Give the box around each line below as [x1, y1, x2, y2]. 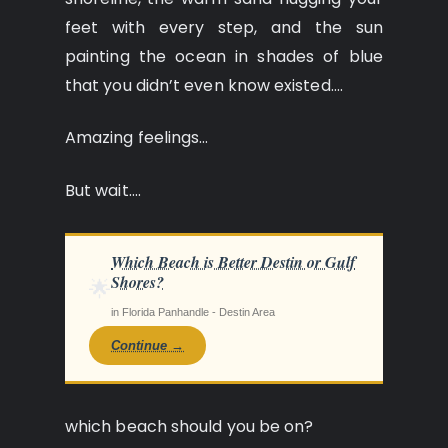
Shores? [111, 270, 164, 293]
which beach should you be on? [65, 414, 314, 438]
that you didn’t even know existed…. [65, 74, 343, 98]
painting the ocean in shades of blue [65, 45, 383, 69]
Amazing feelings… [65, 126, 209, 150]
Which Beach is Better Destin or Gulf [111, 250, 355, 273]
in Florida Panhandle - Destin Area [111, 305, 275, 318]
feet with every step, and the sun [65, 16, 383, 40]
